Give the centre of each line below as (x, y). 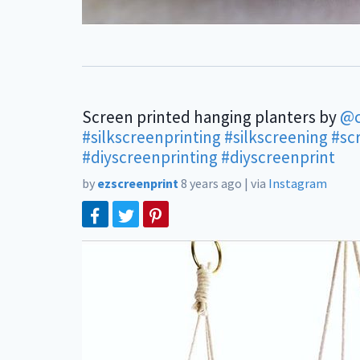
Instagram (298, 183)
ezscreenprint (138, 183)
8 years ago (211, 183)
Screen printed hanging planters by (211, 117)
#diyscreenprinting (150, 157)
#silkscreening (276, 137)
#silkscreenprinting (151, 137)
